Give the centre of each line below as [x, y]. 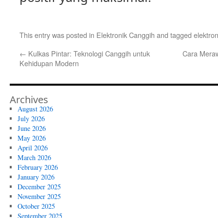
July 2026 [31, 118]
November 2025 [39, 196]
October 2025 [36, 206]
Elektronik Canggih [126, 35]
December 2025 [39, 187]
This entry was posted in [58, 35]
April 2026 [32, 148]
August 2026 [35, 109]
